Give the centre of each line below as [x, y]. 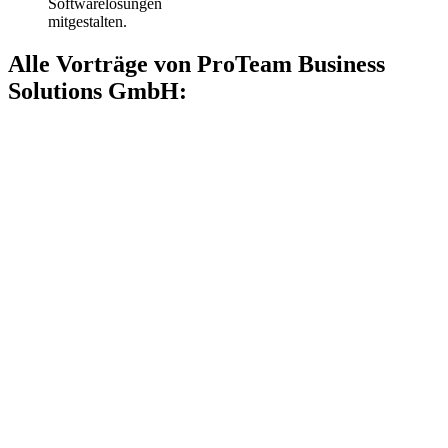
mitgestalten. [87, 22]
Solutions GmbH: [97, 91]
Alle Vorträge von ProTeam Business [196, 64]
